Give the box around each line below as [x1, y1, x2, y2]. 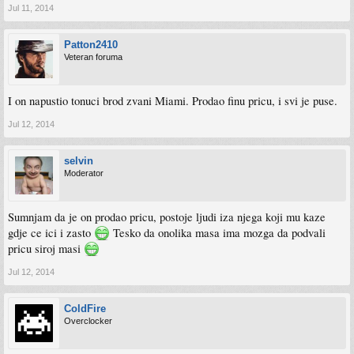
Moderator [64, 168, 104, 178]
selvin [64, 155, 93, 167]
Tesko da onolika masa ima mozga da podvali [110, 225, 326, 240]
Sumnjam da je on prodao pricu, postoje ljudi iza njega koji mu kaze [8, 209, 326, 224]
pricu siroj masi [8, 241, 84, 256]
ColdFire [64, 303, 106, 314]
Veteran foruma [64, 52, 122, 62]
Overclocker [64, 316, 112, 326]
